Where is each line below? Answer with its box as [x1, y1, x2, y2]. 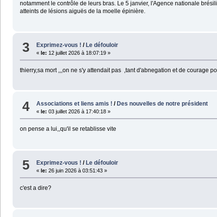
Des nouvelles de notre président [117, 100, 208, 108]
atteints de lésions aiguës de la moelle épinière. [19, 8, 145, 15]
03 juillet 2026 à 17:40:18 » [47, 108, 111, 115]
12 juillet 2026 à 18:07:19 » [47, 49, 111, 56]
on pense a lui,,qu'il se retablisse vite [19, 125, 116, 133]
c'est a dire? [19, 184, 51, 191]
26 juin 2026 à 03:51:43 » [47, 167, 108, 173]
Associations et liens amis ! [36, 100, 113, 108]
